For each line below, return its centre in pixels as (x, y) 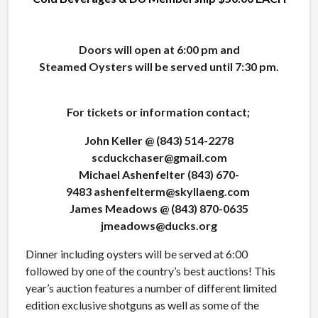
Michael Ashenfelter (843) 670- (159, 174)
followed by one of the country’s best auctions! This (150, 270)
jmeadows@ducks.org (159, 225)
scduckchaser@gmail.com (159, 157)
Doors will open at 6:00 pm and (159, 49)
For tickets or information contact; (159, 111)
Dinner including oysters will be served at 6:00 (137, 253)
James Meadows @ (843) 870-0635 (159, 208)
